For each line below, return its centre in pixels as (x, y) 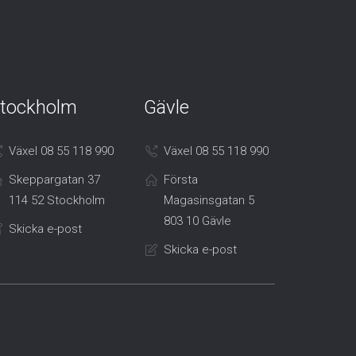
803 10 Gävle (197, 221)
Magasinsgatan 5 (209, 201)
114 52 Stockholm (57, 201)
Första (181, 180)
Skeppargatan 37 (54, 180)
